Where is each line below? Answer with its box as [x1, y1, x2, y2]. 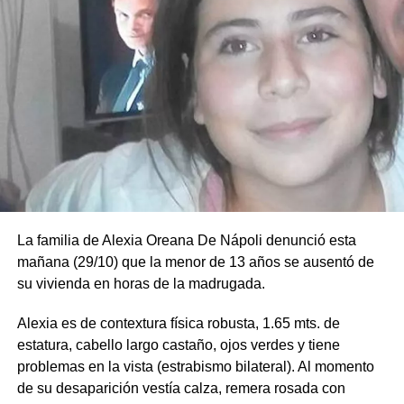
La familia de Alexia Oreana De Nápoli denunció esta [16, 233, 356, 249]
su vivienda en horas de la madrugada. [16, 276, 265, 292]
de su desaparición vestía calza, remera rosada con [16, 381, 345, 397]
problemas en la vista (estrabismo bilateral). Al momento [16, 359, 374, 375]
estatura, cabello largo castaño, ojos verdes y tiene [16, 337, 340, 353]
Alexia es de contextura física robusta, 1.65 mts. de [16, 316, 340, 332]
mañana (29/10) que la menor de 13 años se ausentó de [16, 254, 374, 271]
